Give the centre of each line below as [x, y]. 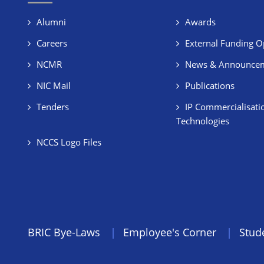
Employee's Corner [170, 232]
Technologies [202, 121]
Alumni [51, 22]
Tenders [53, 107]
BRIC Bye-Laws [64, 232]
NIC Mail [54, 85]
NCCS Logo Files [69, 142]
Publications [209, 85]
